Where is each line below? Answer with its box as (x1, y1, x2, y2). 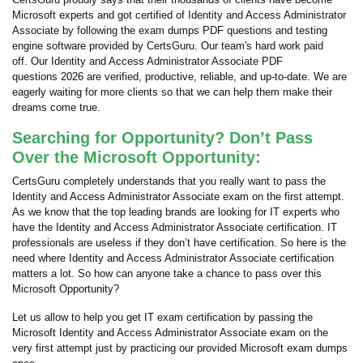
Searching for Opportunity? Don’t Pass (12, 129, 313, 147)
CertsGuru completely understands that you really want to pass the (12, 175, 326, 187)
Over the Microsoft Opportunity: (12, 148, 261, 166)
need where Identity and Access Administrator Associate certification (12, 252, 334, 264)
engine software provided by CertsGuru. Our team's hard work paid (12, 40, 323, 52)
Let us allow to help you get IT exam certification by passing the (12, 311, 313, 323)
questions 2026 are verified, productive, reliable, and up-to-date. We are (12, 70, 347, 83)
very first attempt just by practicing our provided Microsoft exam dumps (12, 342, 348, 354)
